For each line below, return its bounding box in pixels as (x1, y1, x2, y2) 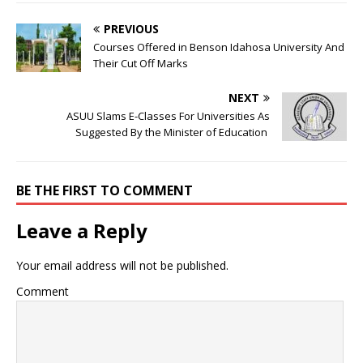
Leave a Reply (16, 217, 147, 245)
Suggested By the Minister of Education (75, 125, 270, 140)
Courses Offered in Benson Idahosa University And (93, 40, 344, 55)
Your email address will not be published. (16, 258, 228, 274)
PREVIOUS (104, 21, 159, 37)
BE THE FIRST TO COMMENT (16, 181, 193, 200)
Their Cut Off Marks (93, 56, 188, 71)
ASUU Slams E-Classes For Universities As (66, 109, 270, 124)
